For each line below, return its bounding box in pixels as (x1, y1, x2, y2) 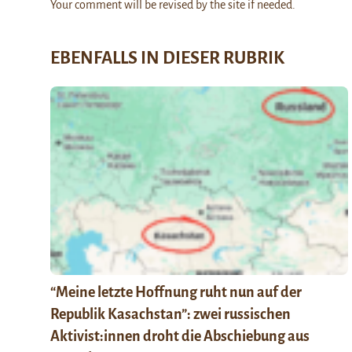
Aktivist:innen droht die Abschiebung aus (50, 328, 310, 344)
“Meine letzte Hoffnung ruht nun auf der (50, 284, 302, 300)
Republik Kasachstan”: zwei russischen (50, 306, 291, 322)
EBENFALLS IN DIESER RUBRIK (50, 48, 284, 68)
